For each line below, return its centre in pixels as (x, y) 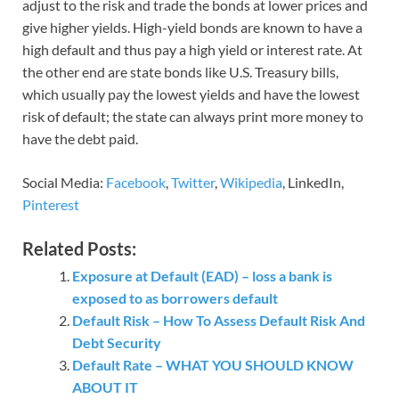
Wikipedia (251, 183)
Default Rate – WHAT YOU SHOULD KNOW (213, 365)
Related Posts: (79, 249)
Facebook (136, 183)
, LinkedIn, (313, 183)
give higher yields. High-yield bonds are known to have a (192, 28)
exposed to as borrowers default (175, 298)
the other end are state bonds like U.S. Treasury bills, (180, 72)
